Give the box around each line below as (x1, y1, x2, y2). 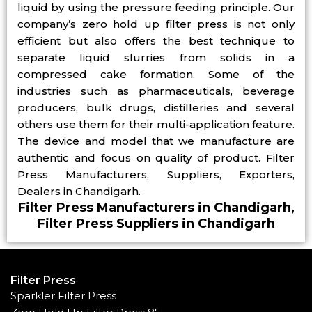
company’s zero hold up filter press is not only (17, 17, 295, 31)
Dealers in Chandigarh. (17, 185, 141, 198)
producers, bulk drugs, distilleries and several (17, 101, 295, 115)
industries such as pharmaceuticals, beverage (17, 84, 295, 98)
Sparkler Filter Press (10, 289, 116, 303)
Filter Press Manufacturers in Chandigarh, (17, 200, 295, 216)
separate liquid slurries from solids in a (17, 51, 295, 65)
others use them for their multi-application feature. (17, 118, 295, 132)
